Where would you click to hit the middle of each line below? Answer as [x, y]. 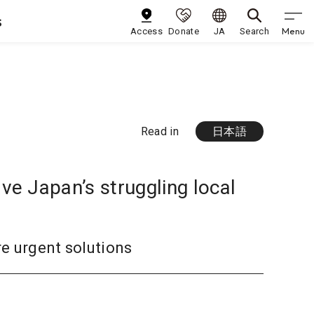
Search [254, 31]
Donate [184, 31]
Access [147, 31]
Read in [160, 131]
